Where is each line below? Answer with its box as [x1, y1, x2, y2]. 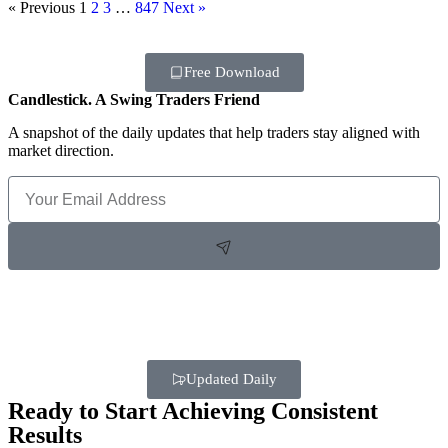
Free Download [183, 64, 280, 81]
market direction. [8, 142, 114, 160]
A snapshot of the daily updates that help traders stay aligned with [8, 124, 420, 142]
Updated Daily [186, 371, 277, 388]
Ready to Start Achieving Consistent [8, 398, 378, 425]
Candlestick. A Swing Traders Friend [8, 91, 260, 109]
